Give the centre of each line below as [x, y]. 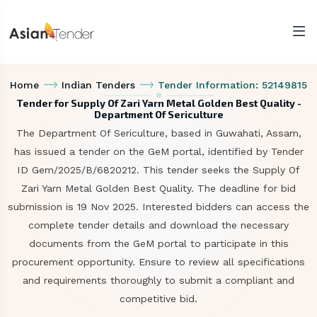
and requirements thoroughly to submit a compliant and [158, 280]
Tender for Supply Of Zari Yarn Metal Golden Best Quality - [158, 103]
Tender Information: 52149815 [232, 85]
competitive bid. [158, 299]
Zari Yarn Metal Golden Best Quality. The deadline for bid [158, 188]
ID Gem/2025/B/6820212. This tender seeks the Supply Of [158, 170]
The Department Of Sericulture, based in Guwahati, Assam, [158, 133]
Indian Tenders [98, 85]
